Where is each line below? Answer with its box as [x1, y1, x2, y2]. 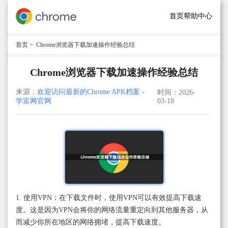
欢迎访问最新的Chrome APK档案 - [37, 88, 145, 96]
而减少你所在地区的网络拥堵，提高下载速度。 [16, 218, 165, 226]
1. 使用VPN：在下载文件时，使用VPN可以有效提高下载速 [16, 194, 202, 202]
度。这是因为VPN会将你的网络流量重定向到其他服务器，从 [16, 206, 208, 214]
